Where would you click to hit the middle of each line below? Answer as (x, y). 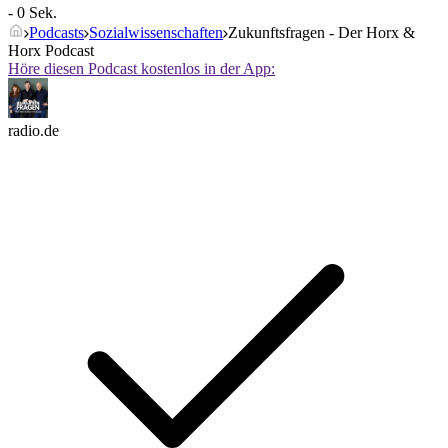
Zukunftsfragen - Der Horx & (321, 33)
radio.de (33, 131)
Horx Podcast (51, 51)
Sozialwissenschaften (156, 33)
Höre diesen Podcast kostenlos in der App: (141, 69)
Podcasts (56, 33)
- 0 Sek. (32, 13)
